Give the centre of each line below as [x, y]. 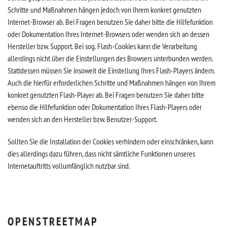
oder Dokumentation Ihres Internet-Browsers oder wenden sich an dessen [108, 34]
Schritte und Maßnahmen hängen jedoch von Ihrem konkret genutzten [104, 10]
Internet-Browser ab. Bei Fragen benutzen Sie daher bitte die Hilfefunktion [110, 22]
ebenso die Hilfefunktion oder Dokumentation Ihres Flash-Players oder [105, 107]
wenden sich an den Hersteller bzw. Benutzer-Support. [83, 119]
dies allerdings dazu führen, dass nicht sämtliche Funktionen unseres [101, 154]
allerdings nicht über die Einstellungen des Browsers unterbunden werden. [110, 58]
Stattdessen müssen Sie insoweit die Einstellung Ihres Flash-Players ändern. [111, 70]
